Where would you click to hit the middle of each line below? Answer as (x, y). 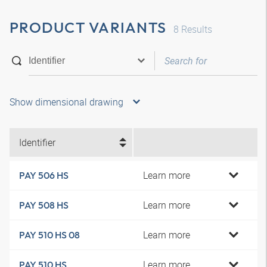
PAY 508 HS (44, 205)
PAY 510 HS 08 (49, 235)
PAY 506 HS (44, 175)
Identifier (37, 142)
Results (195, 29)
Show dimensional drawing (66, 102)
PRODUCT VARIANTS (88, 27)
